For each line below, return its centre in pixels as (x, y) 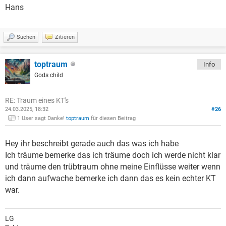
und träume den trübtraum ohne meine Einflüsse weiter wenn (113, 167)
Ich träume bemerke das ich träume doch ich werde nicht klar (113, 155)
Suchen (26, 37)
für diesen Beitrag (112, 119)
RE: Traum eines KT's (37, 101)
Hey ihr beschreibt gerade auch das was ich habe (92, 144)
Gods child (49, 75)
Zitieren (65, 37)
